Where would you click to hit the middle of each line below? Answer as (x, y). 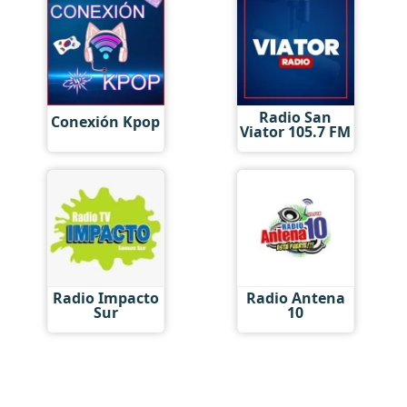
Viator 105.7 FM (296, 131)
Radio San (296, 117)
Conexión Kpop (106, 122)
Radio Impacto (105, 298)
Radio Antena (295, 298)
